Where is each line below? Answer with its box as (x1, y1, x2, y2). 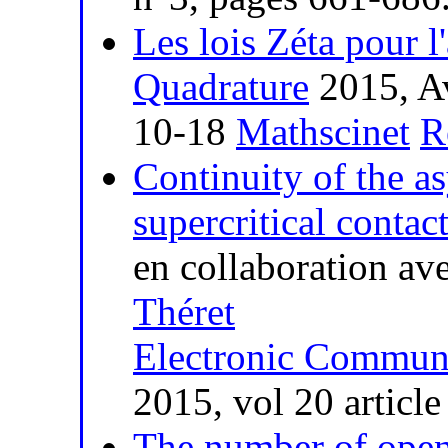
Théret (133, 290, 235, 334)
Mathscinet (236, 110, 410, 154)
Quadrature (133, 65, 309, 109)
